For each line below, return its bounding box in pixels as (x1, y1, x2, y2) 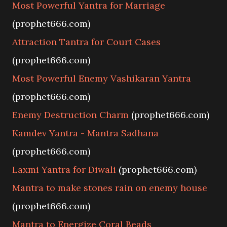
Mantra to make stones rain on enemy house (12, 182, 207, 194)
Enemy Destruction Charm (12, 109, 129, 121)
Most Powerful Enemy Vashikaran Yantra (12, 72, 191, 84)
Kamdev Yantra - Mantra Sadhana (12, 127, 159, 139)
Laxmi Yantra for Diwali (12, 164, 116, 175)
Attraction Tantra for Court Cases (12, 36, 161, 48)
